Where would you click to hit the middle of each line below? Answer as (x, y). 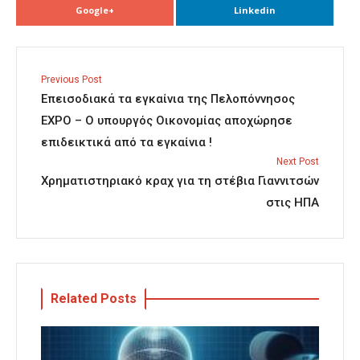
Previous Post (72, 79)
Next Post (298, 161)
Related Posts (94, 298)
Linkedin (254, 10)
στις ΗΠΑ (292, 202)
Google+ (94, 10)
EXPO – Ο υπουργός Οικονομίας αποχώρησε (167, 120)
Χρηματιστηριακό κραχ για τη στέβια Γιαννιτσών (180, 180)
